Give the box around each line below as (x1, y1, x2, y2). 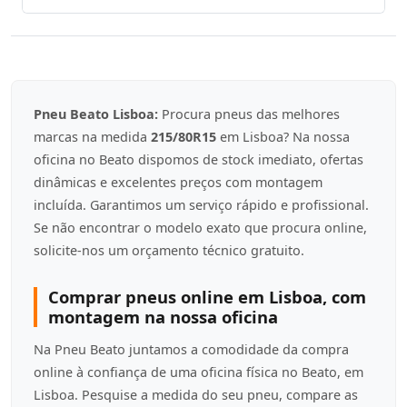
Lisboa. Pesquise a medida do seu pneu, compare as (34, 386, 358, 403)
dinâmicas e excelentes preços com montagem (34, 174, 323, 191)
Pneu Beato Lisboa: (34, 105, 158, 123)
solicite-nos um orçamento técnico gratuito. (34, 242, 304, 259)
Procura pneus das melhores (158, 105, 340, 123)
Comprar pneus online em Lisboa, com (48, 285, 366, 308)
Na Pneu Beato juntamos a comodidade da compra (34, 341, 349, 358)
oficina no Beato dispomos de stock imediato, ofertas (34, 151, 363, 168)
